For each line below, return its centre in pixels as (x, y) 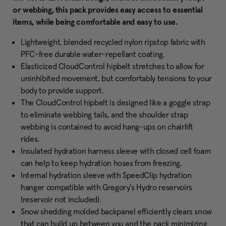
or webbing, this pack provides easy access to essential (108, 10)
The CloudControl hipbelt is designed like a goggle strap (116, 103)
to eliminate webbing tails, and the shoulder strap (104, 115)
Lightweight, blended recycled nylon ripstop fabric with (113, 42)
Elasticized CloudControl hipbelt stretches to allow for (112, 66)
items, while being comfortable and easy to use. (95, 22)
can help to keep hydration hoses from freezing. (101, 163)
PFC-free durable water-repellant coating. (93, 54)
